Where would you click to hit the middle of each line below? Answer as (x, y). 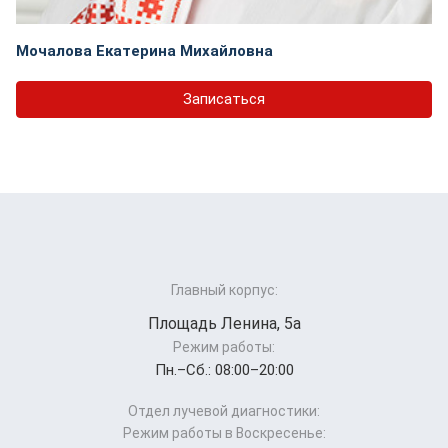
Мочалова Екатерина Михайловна (144, 50)
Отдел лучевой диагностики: (224, 411)
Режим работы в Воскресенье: (224, 433)
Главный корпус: (224, 290)
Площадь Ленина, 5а (224, 324)
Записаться (224, 98)
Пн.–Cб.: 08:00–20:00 (224, 370)
